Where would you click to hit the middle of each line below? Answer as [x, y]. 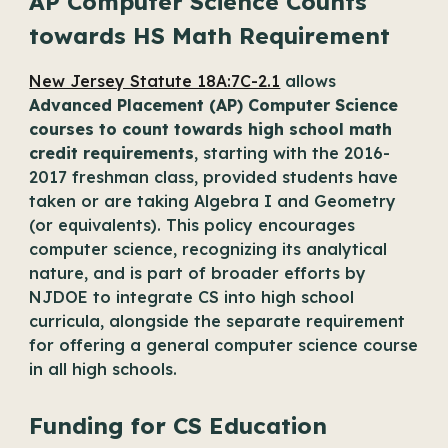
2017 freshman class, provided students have [214, 177]
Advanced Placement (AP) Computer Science [214, 105]
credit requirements [112, 153]
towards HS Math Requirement [210, 35]
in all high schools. [106, 369]
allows [308, 81]
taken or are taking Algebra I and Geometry [213, 201]
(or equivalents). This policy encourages [192, 225]
